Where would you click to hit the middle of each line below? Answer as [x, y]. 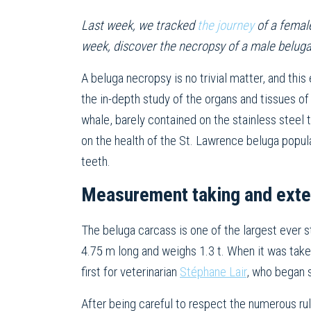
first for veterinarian [131, 272]
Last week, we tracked [139, 26]
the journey [226, 26]
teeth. [96, 162]
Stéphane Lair [213, 272]
